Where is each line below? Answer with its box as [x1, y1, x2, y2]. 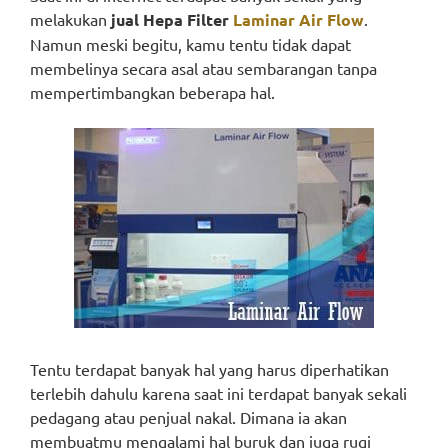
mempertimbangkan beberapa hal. [30, 82, 275, 102]
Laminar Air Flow [233, 9, 364, 30]
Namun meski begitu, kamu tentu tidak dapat [30, 34, 351, 54]
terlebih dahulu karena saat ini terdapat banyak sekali [30, 383, 407, 403]
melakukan [30, 9, 111, 29]
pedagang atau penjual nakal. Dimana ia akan [30, 407, 347, 427]
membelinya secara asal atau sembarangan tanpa [30, 58, 377, 78]
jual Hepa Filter [111, 9, 233, 30]
